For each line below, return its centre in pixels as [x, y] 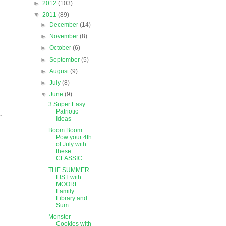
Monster [59, 217]
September [66, 60]
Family [65, 191]
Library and [71, 199]
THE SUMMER [69, 170]
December [65, 25]
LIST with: [69, 177]
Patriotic [67, 112]
